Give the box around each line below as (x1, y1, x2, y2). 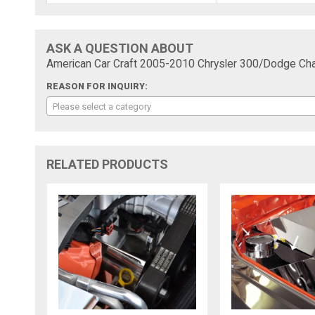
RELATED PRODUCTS (46, 156, 169, 172)
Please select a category (53, 101, 152, 112)
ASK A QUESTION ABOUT (46, 40, 194, 56)
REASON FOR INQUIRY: (46, 81, 148, 91)
